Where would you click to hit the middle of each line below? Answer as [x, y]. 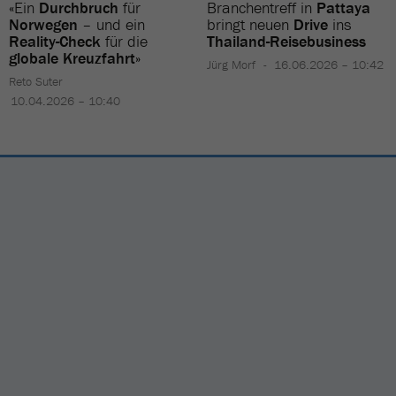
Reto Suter [36, 81]
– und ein [111, 24]
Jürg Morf [231, 64]
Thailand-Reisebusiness [286, 41]
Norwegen [43, 24]
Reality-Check [55, 41]
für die [124, 41]
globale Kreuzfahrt [72, 57]
